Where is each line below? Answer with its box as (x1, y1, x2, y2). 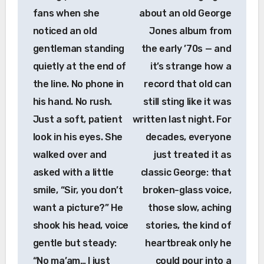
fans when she (32, 8, 100, 19)
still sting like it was (143, 96, 232, 108)
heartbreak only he (145, 237, 232, 249)
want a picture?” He (32, 202, 123, 214)
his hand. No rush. (32, 96, 112, 108)
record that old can (144, 78, 232, 90)
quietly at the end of (32, 61, 127, 72)
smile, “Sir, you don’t (32, 184, 123, 196)
